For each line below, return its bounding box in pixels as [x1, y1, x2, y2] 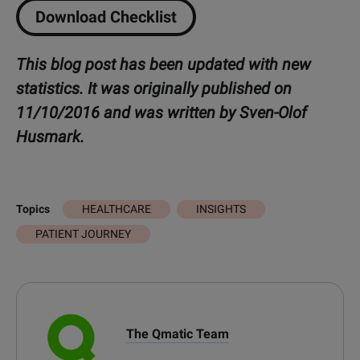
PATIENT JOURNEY [35, 227, 131, 240]
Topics [16, 202, 50, 216]
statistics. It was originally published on [16, 78, 292, 98]
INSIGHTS [195, 202, 246, 215]
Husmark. [16, 126, 84, 146]
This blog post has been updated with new [16, 54, 311, 74]
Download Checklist [35, 6, 177, 27]
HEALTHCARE [81, 202, 151, 215]
